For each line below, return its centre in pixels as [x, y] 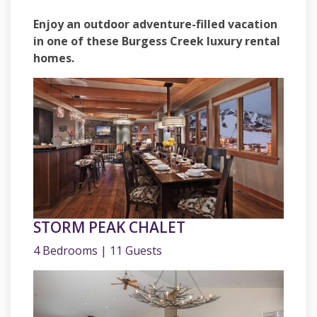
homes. [54, 58]
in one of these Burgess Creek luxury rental [157, 41]
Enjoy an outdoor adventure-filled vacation [155, 24]
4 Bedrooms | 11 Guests [98, 251]
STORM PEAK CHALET [109, 227]
